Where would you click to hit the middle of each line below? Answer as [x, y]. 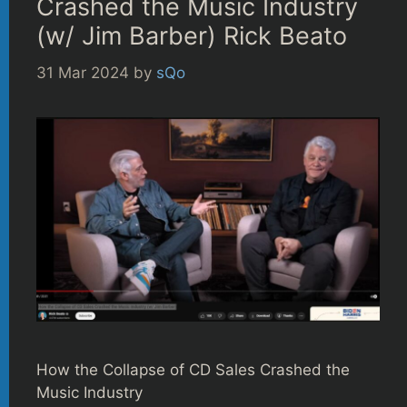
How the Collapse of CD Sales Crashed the [193, 369]
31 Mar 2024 [83, 72]
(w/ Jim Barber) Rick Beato [192, 36]
